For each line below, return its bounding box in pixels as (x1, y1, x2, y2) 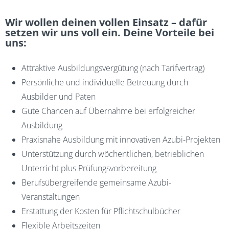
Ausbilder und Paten (21, 91, 96, 102)
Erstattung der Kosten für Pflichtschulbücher (21, 205, 180, 217)
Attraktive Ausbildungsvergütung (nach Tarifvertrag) (21, 62, 204, 74)
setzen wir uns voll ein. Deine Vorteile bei (5, 26, 214, 39)
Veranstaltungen (21, 191, 80, 202)
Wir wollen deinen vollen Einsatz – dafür (5, 15, 207, 29)
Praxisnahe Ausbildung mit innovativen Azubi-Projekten (21, 134, 220, 145)
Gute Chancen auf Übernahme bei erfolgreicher (21, 105, 195, 117)
